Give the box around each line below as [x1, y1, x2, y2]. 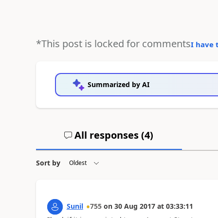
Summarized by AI [87, 79, 149, 89]
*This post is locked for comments [36, 36, 191, 50]
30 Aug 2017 [114, 201, 155, 211]
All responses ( [72, 128, 145, 142]
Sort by [36, 158, 60, 167]
